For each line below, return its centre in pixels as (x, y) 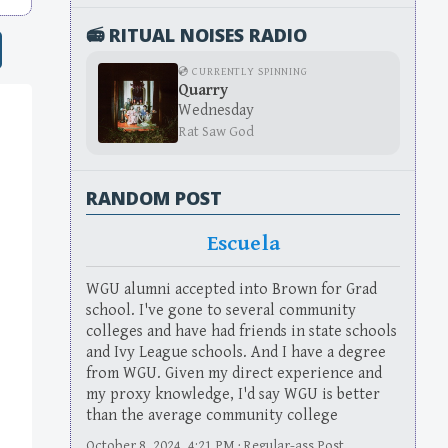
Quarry (203, 90)
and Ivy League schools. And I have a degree (236, 353)
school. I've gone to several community (221, 311)
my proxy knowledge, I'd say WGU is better (233, 395)
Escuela (243, 244)
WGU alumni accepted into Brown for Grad (232, 290)
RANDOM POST (154, 197)
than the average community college (212, 416)
